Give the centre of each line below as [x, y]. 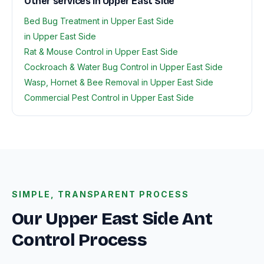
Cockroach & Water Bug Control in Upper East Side [123, 67]
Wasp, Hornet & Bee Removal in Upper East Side [119, 82]
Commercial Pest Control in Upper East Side [109, 98]
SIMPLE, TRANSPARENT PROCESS [100, 194]
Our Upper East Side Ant [112, 219]
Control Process [79, 240]
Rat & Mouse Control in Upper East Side [101, 52]
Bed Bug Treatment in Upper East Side [99, 21]
